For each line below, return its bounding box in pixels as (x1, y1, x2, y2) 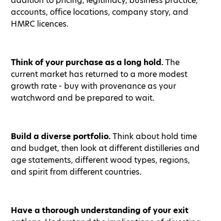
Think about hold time (112, 130, 197, 142)
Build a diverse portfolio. (11, 130, 112, 142)
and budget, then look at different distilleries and (11, 142, 200, 154)
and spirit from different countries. (11, 166, 142, 178)
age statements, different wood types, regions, (11, 154, 190, 166)
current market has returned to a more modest (11, 68, 187, 80)
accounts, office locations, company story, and (11, 6, 188, 18)
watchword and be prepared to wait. (11, 92, 154, 104)
